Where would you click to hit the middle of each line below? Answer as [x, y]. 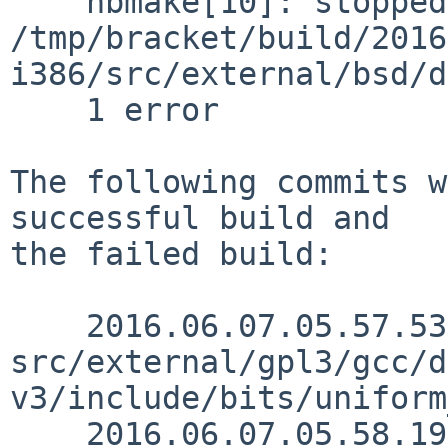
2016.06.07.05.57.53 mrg [48, 325]
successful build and [200, 217]
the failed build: [171, 253]
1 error [48, 109]
